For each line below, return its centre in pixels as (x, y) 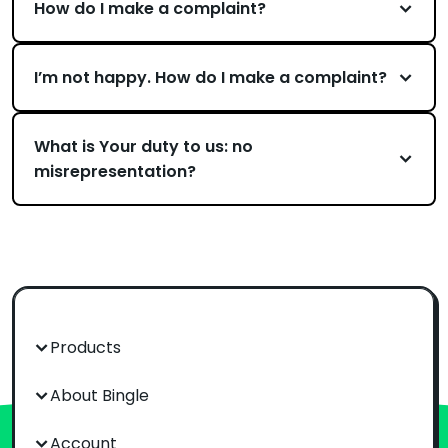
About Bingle (99, 395)
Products (85, 347)
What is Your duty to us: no (143, 146)
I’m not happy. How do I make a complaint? (210, 77)
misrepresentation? (115, 171)
